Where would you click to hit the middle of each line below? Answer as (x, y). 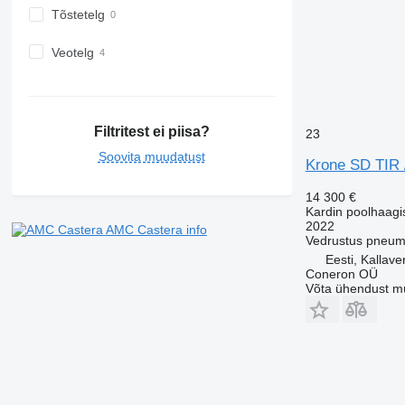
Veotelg (72, 52)
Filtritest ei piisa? (151, 132)
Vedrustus (334, 240)
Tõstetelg (78, 15)
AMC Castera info (156, 230)
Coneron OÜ (341, 273)
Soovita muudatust (151, 157)
